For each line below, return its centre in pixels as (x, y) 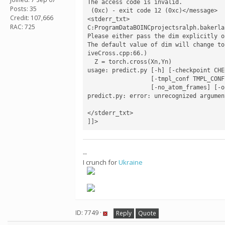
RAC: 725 (23, 27)
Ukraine (131, 162)
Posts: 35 (23, 9)
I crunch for (101, 162)
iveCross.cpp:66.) (117, 53)
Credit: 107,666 (32, 18)
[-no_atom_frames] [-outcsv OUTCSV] (119, 87)
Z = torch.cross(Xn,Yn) (91, 62)
